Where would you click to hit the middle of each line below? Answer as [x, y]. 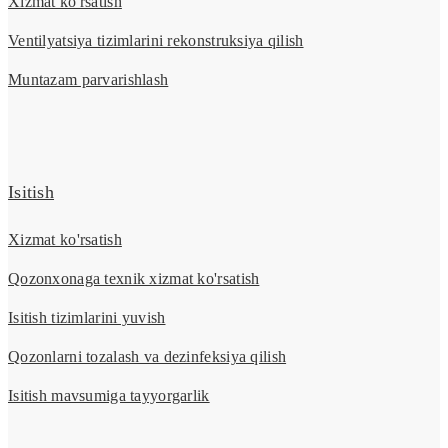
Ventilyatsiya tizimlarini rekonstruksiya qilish [156, 41]
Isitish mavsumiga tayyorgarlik [109, 396]
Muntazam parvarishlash [88, 80]
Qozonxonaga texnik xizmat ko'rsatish [134, 279]
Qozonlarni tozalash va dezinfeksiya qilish [147, 357]
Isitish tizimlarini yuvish [87, 318]
